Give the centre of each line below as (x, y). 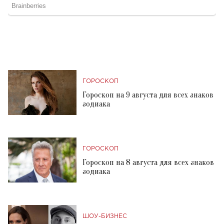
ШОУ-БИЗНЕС (105, 216)
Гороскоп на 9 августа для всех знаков (148, 95)
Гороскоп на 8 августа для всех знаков (148, 163)
